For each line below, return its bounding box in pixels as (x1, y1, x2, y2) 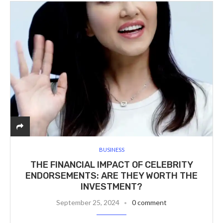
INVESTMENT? (81, 181, 142, 192)
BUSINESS (99, 146, 124, 153)
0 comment (132, 198, 167, 207)
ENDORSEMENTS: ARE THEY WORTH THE (25, 170, 198, 181)
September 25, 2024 (56, 198, 119, 207)
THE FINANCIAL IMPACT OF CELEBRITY (30, 159, 193, 170)
